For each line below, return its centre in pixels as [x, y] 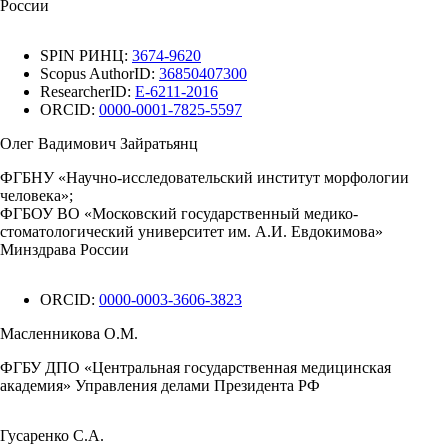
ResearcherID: [87, 91]
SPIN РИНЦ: [86, 55]
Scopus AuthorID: [99, 73]
